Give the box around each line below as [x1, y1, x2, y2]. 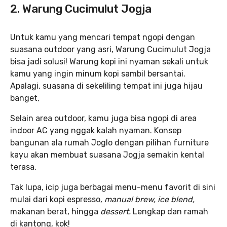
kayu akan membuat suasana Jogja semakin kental [10, 149, 204, 160]
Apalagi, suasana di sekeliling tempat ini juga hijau [10, 81, 203, 91]
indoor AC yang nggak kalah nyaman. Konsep [10, 125, 181, 135]
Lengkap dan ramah [133, 206, 208, 216]
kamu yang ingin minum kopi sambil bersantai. [10, 68, 185, 79]
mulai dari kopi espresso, [10, 194, 104, 204]
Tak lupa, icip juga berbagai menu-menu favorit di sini [10, 182, 215, 192]
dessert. [100, 206, 133, 216]
